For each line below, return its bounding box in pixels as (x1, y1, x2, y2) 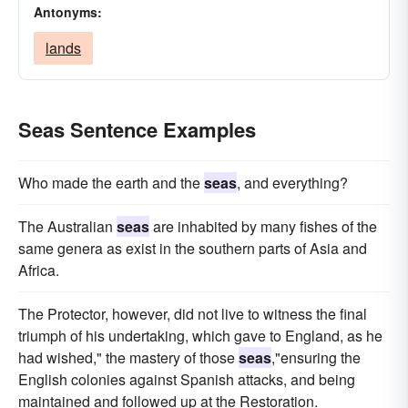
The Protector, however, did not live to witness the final (18, 303, 367, 324)
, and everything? (237, 172, 348, 193)
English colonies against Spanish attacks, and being (18, 369, 355, 390)
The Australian (18, 216, 117, 237)
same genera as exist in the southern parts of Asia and (18, 238, 367, 259)
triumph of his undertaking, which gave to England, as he (18, 325, 382, 346)
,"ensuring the (271, 347, 361, 368)
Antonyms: (34, 3, 102, 21)
